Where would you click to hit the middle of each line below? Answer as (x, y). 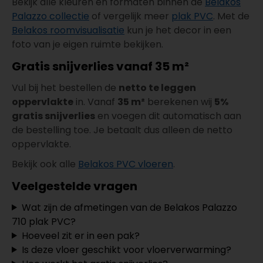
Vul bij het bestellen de (65, 87)
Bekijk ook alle (45, 164)
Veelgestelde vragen (75, 186)
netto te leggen (157, 87)
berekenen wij (180, 102)
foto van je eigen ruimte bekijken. (87, 44)
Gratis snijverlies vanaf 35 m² (100, 66)
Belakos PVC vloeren (126, 164)
